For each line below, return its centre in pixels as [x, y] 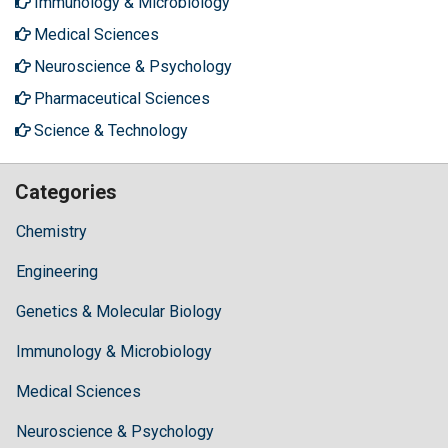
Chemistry [51, 232]
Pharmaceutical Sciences [122, 99]
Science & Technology [111, 131]
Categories [66, 192]
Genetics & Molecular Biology [119, 312]
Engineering [57, 272]
